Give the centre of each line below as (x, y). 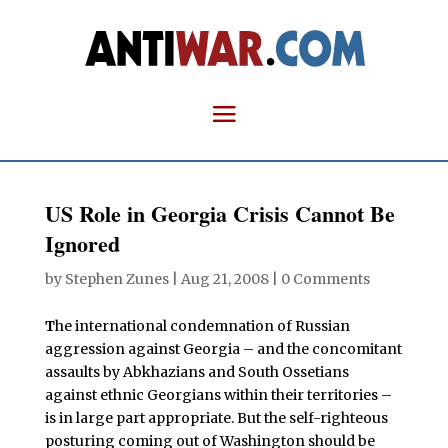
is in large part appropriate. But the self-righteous (216, 418)
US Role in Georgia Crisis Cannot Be (219, 213)
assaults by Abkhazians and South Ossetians (196, 372)
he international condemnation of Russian (202, 326)
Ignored (82, 243)
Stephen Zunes (116, 279)
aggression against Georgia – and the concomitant (223, 349)
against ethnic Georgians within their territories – (218, 395)
